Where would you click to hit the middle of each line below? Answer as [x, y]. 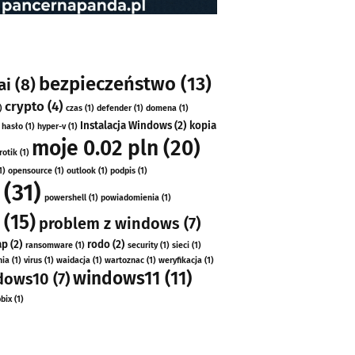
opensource [31, 171]
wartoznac [125, 261]
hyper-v [52, 127]
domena [162, 109]
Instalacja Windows [126, 126]
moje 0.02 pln [95, 149]
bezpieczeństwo [108, 84]
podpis [123, 171]
